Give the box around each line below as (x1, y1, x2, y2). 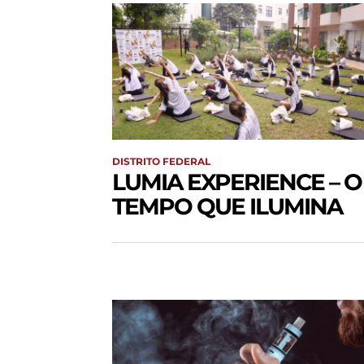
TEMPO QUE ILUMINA (112, 193, 342, 221)
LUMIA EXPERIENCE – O (112, 168, 362, 197)
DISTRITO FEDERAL (112, 155, 210, 168)
